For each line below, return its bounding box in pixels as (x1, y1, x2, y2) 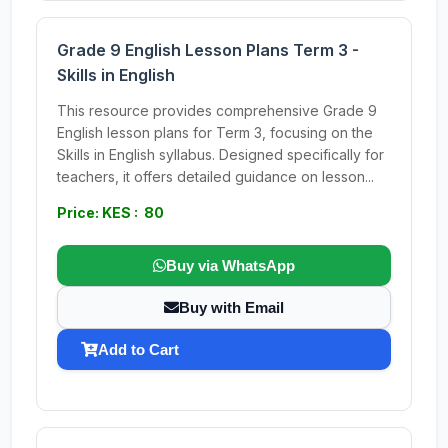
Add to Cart (98, 341, 179, 358)
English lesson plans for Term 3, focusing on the (57, 124, 373, 141)
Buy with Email (179, 299, 284, 316)
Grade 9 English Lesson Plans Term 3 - (57, 40, 359, 60)
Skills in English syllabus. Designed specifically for (57, 146, 384, 163)
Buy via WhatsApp (166, 257, 295, 274)
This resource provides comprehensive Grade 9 (57, 102, 377, 119)
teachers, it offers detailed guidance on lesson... (57, 168, 374, 185)
